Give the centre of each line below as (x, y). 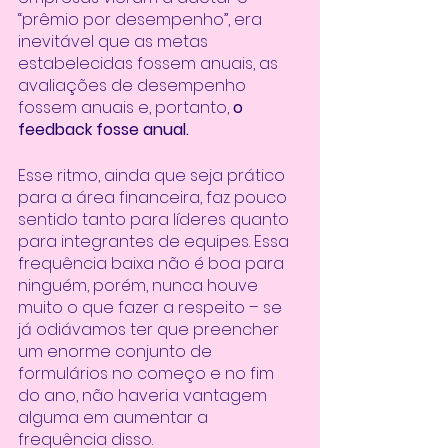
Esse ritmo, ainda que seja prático (153, 175)
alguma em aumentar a (115, 417)
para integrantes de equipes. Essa (155, 241)
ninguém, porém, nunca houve (140, 285)
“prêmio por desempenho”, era (142, 19)
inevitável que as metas (115, 41)
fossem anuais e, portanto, (125, 107)
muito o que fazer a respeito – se (152, 307)
